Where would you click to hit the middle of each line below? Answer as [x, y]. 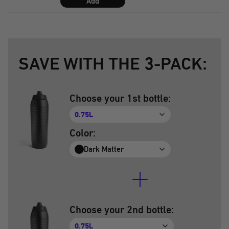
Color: [83, 133]
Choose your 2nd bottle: [122, 210]
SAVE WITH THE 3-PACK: [113, 63]
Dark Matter [104, 149]
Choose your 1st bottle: [120, 98]
